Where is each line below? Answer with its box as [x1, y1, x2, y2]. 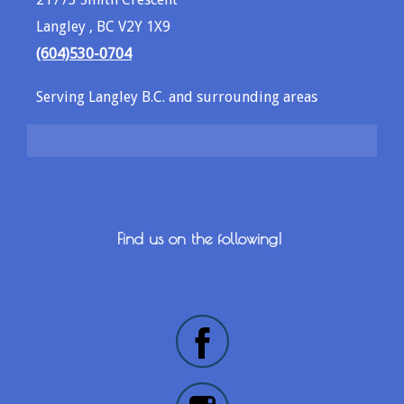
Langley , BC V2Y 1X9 [36, 18, 170, 35]
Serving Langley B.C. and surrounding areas [36, 88, 317, 106]
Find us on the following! [117, 229, 287, 248]
